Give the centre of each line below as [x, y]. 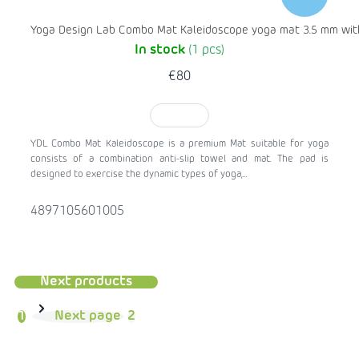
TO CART [179, 117]
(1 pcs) [206, 51]
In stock [161, 51]
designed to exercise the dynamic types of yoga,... [139, 175]
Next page [88, 317]
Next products [86, 282]
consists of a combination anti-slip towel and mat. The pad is [179, 160]
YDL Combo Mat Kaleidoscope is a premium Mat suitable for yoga [179, 145]
